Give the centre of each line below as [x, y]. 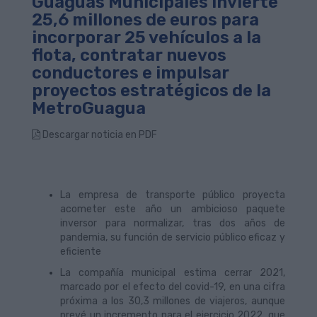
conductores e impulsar [131, 73]
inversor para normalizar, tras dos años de [173, 223]
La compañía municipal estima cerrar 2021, [173, 273]
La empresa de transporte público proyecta [173, 195]
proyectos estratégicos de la [151, 91]
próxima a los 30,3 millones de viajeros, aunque [173, 301]
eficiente [81, 252]
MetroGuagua [89, 108]
